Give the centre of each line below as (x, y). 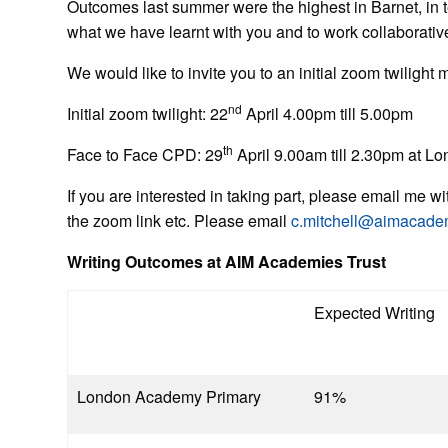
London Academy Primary (169, 396)
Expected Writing (374, 312)
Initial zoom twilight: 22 (147, 113)
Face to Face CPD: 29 (145, 154)
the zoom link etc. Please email (179, 220)
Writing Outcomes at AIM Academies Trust (226, 261)
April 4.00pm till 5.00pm (327, 113)
